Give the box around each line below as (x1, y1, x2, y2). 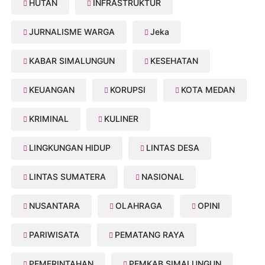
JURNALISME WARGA (29, 27, 115, 37)
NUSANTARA (29, 201, 80, 211)
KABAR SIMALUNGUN (29, 56, 115, 66)
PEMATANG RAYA (115, 230, 185, 240)
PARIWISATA (29, 230, 80, 240)
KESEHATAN (150, 56, 199, 66)
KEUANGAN (29, 85, 75, 95)
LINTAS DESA (146, 143, 200, 153)
